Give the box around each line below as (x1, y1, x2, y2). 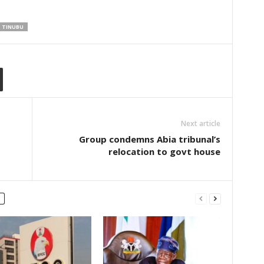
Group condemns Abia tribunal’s (78, 133, 220, 146)
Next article (180, 118, 220, 129)
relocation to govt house (108, 146, 220, 158)
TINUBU (1, 23, 24, 31)
